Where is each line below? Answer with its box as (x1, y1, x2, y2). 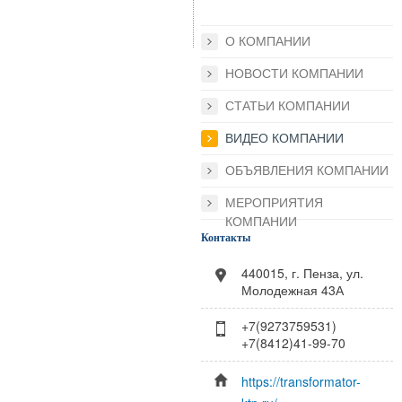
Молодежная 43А (241, 280, 344, 299)
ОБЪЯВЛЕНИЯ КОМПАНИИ (225, 163, 389, 179)
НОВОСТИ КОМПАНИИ (225, 66, 363, 82)
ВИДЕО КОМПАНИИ (225, 131, 344, 146)
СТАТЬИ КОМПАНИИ (225, 99, 350, 114)
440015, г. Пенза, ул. (241, 263, 363, 282)
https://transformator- (241, 371, 361, 390)
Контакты (201, 230, 250, 246)
